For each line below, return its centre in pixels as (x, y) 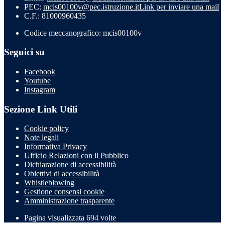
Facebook (40, 72)
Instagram (40, 90)
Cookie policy (46, 129)
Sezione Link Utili (41, 109)
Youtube (37, 81)
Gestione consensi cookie (64, 192)
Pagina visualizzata (55, 218)
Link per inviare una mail (179, 7)
